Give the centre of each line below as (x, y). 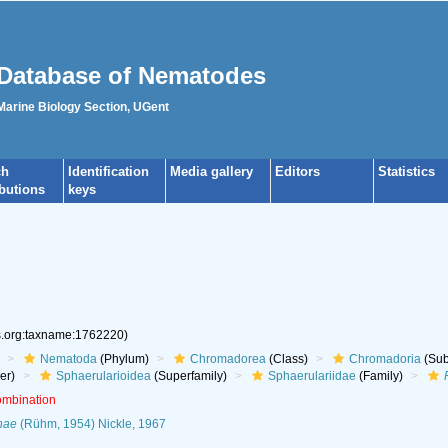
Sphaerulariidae (311, 376)
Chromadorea (227, 359)
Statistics (406, 171)
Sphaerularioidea (103, 376)
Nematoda (68, 359)
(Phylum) (122, 359)
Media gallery (211, 171)
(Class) (286, 359)
